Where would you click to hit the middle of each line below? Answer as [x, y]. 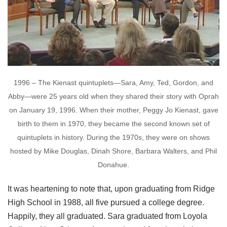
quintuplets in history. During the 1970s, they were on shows [113, 138]
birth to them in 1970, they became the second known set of [113, 124]
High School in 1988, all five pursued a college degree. [106, 203]
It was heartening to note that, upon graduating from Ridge [111, 189]
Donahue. [113, 165]
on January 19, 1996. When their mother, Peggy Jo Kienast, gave [113, 110]
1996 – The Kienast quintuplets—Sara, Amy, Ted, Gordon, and [113, 83]
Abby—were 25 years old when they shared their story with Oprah [113, 97]
